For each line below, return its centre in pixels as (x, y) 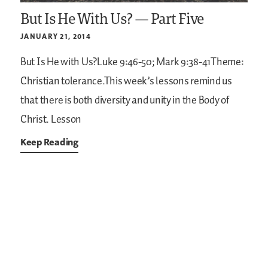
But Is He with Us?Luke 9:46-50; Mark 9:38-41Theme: (132, 63)
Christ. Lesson (51, 120)
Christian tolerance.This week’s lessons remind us (126, 82)
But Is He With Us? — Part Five (112, 19)
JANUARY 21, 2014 (56, 36)
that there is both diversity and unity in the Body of (125, 101)
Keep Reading (49, 142)
